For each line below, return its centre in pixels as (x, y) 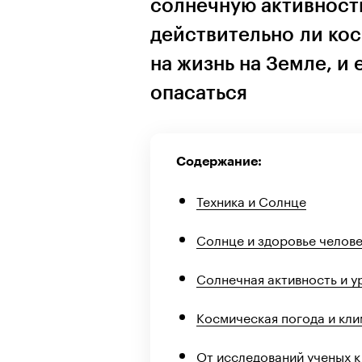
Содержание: (219, 161)
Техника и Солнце (251, 200)
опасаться (199, 93)
